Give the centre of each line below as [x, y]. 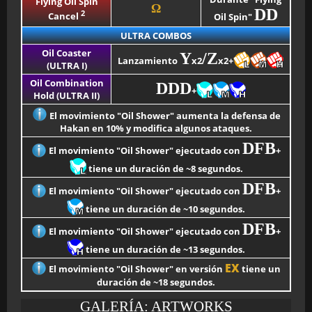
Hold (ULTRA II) [67, 95]
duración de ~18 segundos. [156, 282]
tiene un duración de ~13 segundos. [164, 249]
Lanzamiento [149, 61]
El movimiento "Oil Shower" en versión [136, 269]
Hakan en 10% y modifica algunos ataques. [156, 128]
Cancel [64, 16]
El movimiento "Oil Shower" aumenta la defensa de [164, 116]
